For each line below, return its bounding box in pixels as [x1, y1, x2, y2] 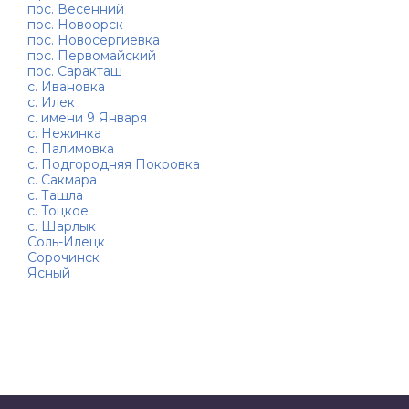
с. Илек [27, 94, 75, 110]
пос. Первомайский [27, 47, 156, 64]
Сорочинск [27, 249, 100, 266]
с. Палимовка [27, 141, 114, 157]
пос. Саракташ [27, 63, 122, 79]
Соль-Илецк [27, 234, 105, 250]
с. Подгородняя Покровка [27, 156, 200, 173]
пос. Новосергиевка [27, 32, 160, 48]
